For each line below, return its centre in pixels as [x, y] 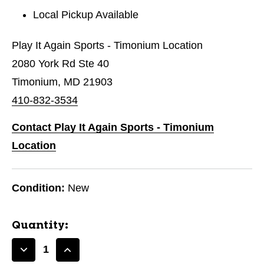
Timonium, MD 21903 [62, 82]
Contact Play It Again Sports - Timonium [113, 127]
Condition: [38, 188]
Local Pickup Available [86, 14]
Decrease [47, 255]
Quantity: [40, 225]
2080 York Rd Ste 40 [60, 63]
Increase [89, 255]
